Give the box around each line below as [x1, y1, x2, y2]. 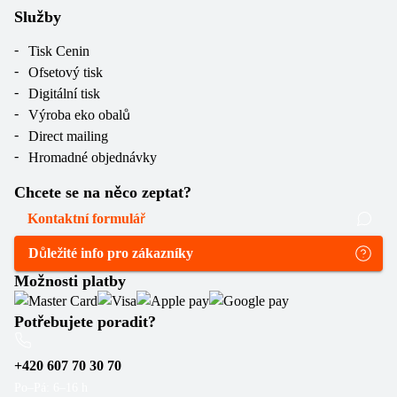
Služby [14, 8, 61, 26]
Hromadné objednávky [28, 150, 157, 165]
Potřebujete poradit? [14, 313, 156, 331]
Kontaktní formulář [27, 211, 145, 226]
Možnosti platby [14, 272, 126, 290]
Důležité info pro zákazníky [28, 245, 193, 261]
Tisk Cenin [28, 43, 90, 58]
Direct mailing [28, 128, 108, 144]
